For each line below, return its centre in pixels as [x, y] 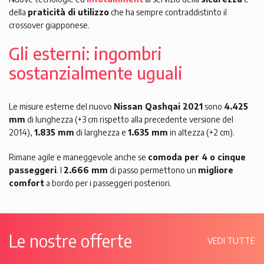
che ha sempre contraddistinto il [168, 12]
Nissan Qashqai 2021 [158, 106]
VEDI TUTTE [231, 240]
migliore [216, 170]
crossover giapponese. [49, 25]
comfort [27, 183]
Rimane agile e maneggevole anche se [78, 157]
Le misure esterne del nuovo [61, 106]
